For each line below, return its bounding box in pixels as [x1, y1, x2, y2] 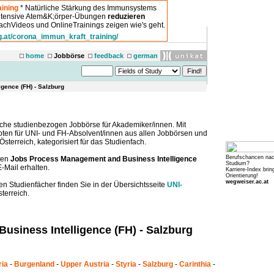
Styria [116, 259, 136, 268]
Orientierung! [226, 172, 258, 179]
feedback [94, 52, 124, 59]
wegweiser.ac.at [226, 179, 268, 185]
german [133, 52, 158, 59]
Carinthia [179, 259, 211, 268]
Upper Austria [61, 259, 109, 268]
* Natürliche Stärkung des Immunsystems [18, 3, 157, 12]
